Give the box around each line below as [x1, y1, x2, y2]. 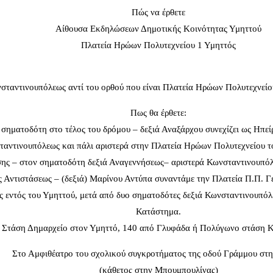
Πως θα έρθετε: [130, 108, 186, 118]
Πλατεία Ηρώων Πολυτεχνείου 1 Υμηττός [81, 40, 236, 51]
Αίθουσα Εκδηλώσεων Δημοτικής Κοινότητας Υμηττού [55, 24, 261, 34]
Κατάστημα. [136, 207, 181, 217]
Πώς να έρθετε [132, 7, 185, 18]
